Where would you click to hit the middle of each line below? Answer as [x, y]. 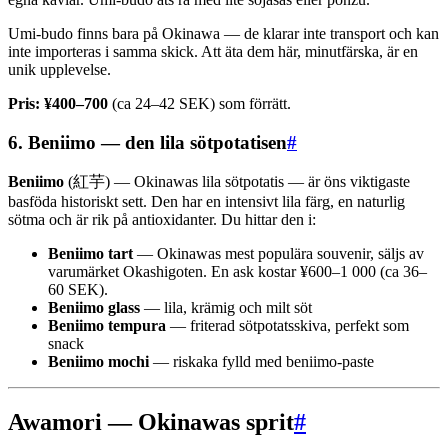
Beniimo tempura [107, 326]
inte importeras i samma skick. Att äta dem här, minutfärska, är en [213, 51]
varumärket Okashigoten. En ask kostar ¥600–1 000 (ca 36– [237, 272]
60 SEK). [78, 290]
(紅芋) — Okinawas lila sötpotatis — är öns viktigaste [237, 182]
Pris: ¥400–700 [58, 103]
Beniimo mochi [98, 362]
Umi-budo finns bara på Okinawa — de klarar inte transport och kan [223, 33]
